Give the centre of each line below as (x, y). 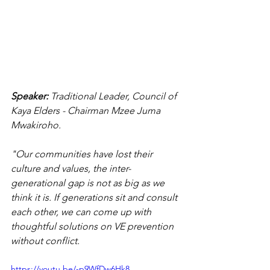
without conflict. (45, 241)
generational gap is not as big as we (89, 183)
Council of (155, 96)
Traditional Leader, (90, 96)
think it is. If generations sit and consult (95, 198)
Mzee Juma (137, 111)
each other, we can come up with (82, 212)
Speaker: (31, 96)
